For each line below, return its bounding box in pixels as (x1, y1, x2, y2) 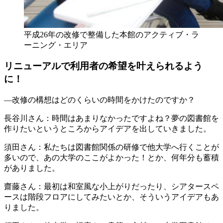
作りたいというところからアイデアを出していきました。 (4, 124, 211, 133)
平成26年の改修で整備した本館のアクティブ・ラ (24, 30, 199, 39)
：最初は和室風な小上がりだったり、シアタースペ (36, 182, 219, 191)
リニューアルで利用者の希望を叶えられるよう (4, 61, 203, 72)
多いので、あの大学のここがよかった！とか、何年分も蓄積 (4, 153, 219, 162)
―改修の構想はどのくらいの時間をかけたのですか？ (4, 96, 195, 104)
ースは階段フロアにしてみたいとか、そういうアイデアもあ (4, 193, 219, 201)
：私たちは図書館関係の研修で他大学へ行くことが (36, 143, 219, 151)
